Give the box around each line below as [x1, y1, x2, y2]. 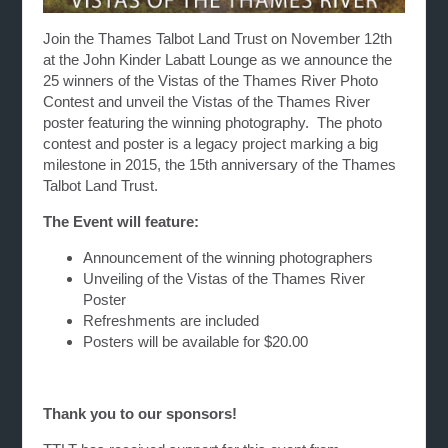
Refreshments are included [83, 311, 260, 329]
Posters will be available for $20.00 [83, 332, 309, 350]
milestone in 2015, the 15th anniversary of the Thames [43, 155, 397, 173]
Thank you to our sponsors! [43, 404, 242, 422]
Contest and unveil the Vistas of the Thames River [43, 92, 371, 110]
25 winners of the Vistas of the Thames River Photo [43, 71, 379, 89]
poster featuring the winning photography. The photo [43, 113, 383, 131]
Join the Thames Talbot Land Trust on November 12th [43, 29, 393, 47]
